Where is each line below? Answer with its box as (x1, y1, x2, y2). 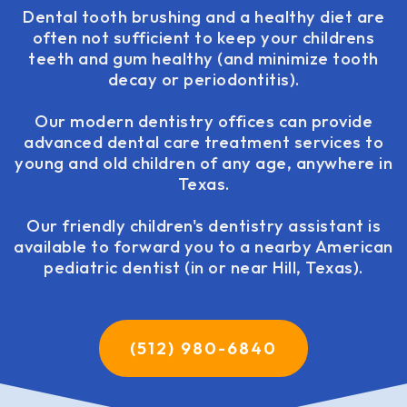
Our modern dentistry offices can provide (35, 111, 372, 132)
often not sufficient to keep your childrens (32, 27, 375, 48)
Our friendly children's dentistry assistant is (26, 215, 381, 236)
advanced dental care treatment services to (24, 132, 383, 153)
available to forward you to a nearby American (14, 236, 393, 257)
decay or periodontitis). (107, 69, 300, 90)
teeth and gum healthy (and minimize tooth (28, 48, 379, 69)
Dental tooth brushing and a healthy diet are (23, 6, 384, 27)
